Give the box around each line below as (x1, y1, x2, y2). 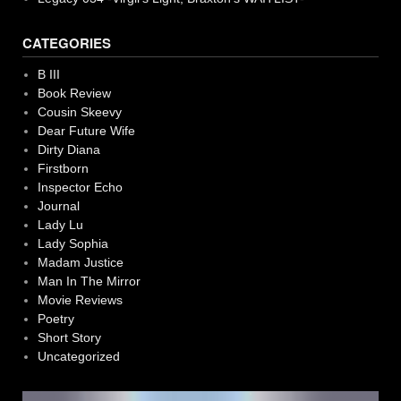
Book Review (37, 85, 111, 100)
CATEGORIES (22, 32, 111, 53)
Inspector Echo (37, 179, 123, 194)
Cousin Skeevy (37, 104, 122, 119)
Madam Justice (37, 254, 124, 269)
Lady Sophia (37, 235, 108, 251)
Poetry (37, 311, 74, 326)
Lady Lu (37, 217, 83, 232)
